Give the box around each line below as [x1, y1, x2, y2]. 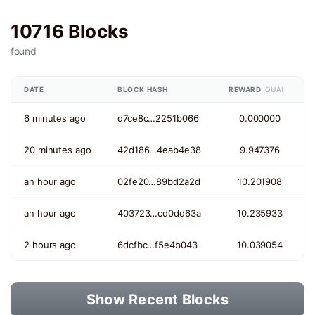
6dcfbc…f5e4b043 [117, 239, 198, 250]
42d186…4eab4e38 [117, 144, 201, 155]
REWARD [229, 85, 262, 94]
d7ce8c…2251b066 [117, 112, 199, 124]
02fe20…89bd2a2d [117, 176, 200, 187]
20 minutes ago [24, 144, 91, 155]
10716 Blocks [11, 20, 129, 42]
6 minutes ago [24, 112, 86, 124]
